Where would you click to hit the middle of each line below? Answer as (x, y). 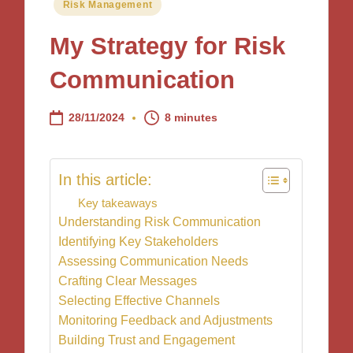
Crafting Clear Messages (128, 281)
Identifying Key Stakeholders (139, 242)
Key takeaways (118, 203)
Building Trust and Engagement (147, 340)
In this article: (106, 179)
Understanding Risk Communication (160, 222)
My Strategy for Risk (168, 46)
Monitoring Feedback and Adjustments (166, 321)
